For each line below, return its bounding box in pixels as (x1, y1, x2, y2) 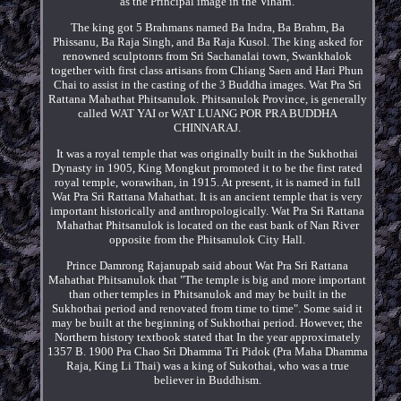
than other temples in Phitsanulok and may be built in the (68, 286, 346, 301)
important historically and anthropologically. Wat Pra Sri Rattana (50, 203, 365, 218)
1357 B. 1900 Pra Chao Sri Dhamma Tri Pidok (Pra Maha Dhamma (47, 344, 368, 358)
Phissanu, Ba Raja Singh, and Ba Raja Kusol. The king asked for (52, 34, 363, 48)
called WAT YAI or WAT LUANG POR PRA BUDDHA (77, 106, 337, 120)
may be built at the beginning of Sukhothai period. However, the (52, 315, 363, 329)
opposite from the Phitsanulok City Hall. (109, 232, 306, 246)
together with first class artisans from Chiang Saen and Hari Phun (51, 63, 364, 77)
